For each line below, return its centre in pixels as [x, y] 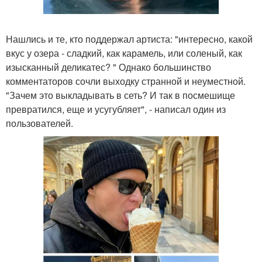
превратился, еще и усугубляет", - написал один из [116, 109]
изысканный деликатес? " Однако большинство [108, 67]
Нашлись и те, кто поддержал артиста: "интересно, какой [129, 39]
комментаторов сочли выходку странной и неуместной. [126, 81]
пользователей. [39, 123]
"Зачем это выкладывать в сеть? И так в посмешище [120, 95]
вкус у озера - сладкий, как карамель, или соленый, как [124, 53]
